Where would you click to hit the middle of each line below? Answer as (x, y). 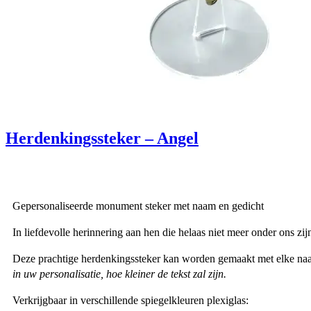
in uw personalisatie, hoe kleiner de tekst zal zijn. (119, 274)
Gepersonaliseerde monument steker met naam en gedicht (138, 205)
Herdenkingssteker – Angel (102, 138)
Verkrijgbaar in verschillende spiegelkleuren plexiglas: (131, 300)
